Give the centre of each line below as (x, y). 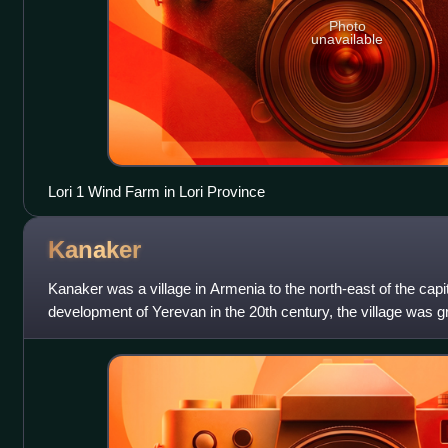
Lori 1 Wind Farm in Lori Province (156, 191)
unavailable (347, 39)
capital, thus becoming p (126, 334)
